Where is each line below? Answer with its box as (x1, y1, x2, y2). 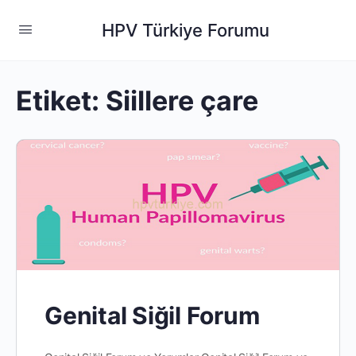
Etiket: (16, 84, 106, 117)
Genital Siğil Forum (44, 301, 260, 331)
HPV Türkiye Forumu (102, 19, 269, 41)
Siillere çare (106, 84, 258, 117)
